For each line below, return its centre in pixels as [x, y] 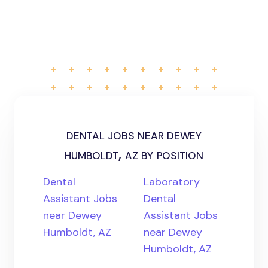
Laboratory [172, 182]
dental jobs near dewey [134, 134]
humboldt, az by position [134, 154]
